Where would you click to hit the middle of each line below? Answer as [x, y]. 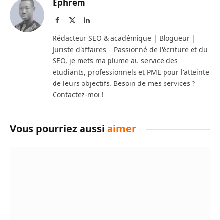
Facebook [72, 20]
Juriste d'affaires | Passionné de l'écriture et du [130, 50]
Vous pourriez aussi [58, 129]
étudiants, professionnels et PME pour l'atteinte [131, 72]
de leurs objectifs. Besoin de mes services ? [124, 83]
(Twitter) [88, 30]
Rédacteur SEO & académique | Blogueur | [124, 38]
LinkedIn [102, 20]
